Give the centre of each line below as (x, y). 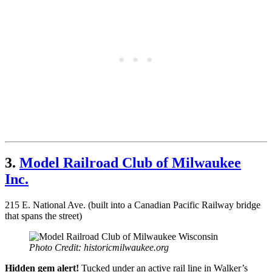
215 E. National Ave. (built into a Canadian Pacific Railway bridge (133, 205)
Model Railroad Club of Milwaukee (130, 163)
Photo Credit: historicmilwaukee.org (99, 248)
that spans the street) (43, 216)
